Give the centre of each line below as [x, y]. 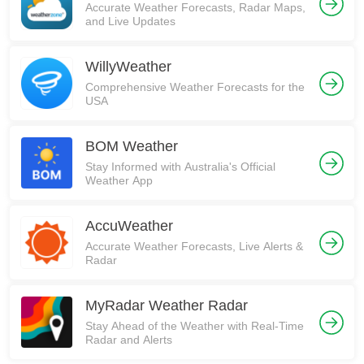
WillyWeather [128, 67]
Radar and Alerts [129, 340]
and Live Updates [130, 21]
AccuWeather [129, 226]
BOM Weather [132, 146]
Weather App [119, 180]
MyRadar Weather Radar [167, 305]
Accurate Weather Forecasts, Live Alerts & [194, 246]
